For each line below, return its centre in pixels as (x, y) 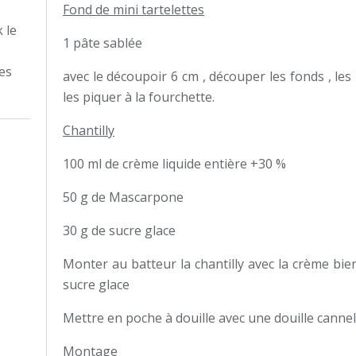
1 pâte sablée (103, 43)
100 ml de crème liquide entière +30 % (176, 164)
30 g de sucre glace (121, 230)
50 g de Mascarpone (125, 197)
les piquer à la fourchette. (139, 97)
